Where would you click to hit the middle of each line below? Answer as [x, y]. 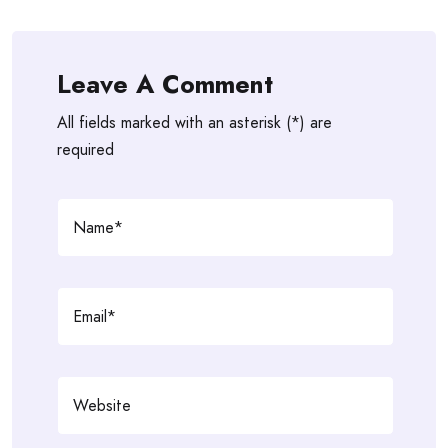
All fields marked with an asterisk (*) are [194, 123]
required [85, 150]
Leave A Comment [165, 84]
